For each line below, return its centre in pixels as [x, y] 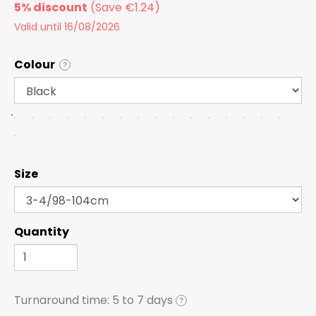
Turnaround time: [63, 300]
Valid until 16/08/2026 [67, 26]
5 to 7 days [142, 300]
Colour [35, 64]
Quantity [42, 231]
